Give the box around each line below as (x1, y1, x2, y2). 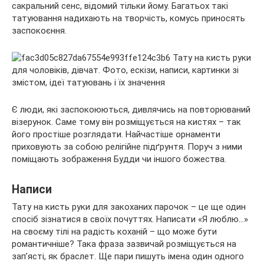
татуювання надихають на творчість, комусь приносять (12, 13, 245, 24)
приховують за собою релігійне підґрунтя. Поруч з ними (12, 141, 242, 153)
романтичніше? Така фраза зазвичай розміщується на (12, 239, 236, 250)
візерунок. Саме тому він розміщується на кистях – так (12, 117, 241, 128)
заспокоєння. (12, 25, 67, 37)
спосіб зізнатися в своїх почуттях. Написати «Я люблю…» (12, 214, 248, 225)
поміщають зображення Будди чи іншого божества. (12, 154, 226, 165)
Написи (12, 182, 52, 196)
